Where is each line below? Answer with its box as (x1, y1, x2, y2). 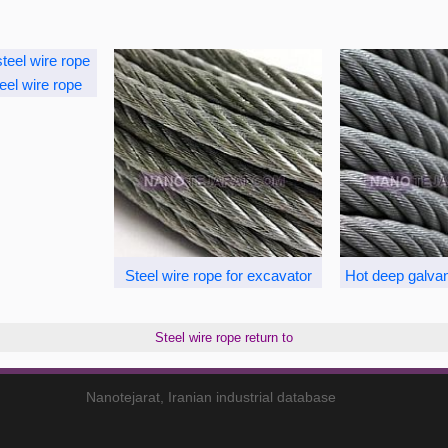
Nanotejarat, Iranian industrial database (86, 389, 337, 406)
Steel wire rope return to (155, 330, 293, 346)
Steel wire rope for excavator (124, 267, 312, 285)
